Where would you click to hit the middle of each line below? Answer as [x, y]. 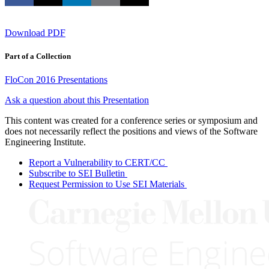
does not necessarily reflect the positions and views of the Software [131, 131]
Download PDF [35, 32]
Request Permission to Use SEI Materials [107, 184]
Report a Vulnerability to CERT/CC [97, 162]
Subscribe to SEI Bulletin [77, 173]
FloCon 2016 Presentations [56, 79]
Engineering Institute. [45, 142]
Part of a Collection [38, 56]
